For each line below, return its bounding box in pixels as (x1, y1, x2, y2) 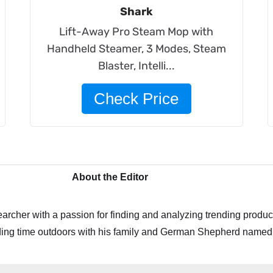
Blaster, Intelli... (97, 59, 175, 73)
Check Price (94, 90, 179, 108)
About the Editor (72, 172, 148, 182)
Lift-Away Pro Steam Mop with (59, 25, 214, 38)
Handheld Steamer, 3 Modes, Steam (46, 42, 226, 55)
